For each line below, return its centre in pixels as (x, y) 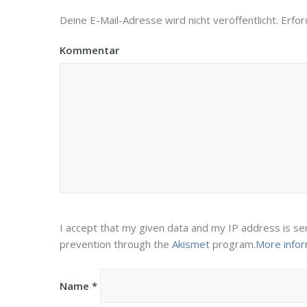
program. (233, 244)
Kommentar (89, 50)
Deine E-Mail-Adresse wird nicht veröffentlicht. (169, 20)
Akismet (191, 244)
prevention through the (116, 244)
